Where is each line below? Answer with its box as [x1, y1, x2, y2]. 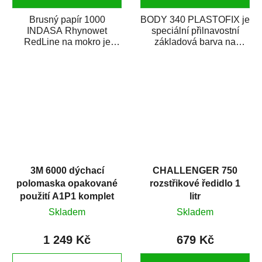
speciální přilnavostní [151, 26, 239, 36]
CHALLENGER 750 [153, 165, 237, 175]
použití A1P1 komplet [20, 191, 114, 201]
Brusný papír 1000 [29, 15, 105, 25]
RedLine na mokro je [23, 37, 111, 47]
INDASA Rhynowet [27, 26, 107, 36]
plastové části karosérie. [145, 48, 245, 58]
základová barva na [154, 37, 236, 47]
